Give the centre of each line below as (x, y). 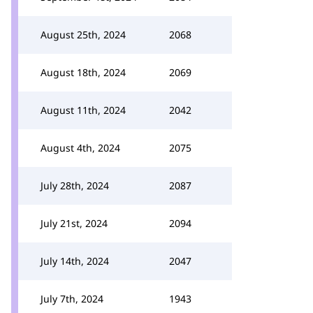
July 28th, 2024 (75, 185)
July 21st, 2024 (74, 223)
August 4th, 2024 (80, 148)
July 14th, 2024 (75, 261)
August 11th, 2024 (83, 110)
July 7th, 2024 (72, 299)
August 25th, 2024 (83, 35)
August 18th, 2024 (83, 72)
